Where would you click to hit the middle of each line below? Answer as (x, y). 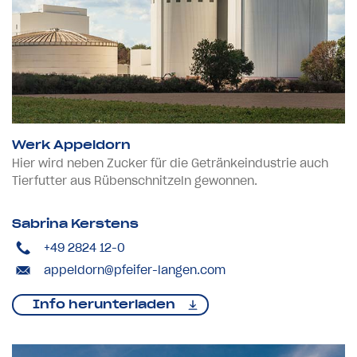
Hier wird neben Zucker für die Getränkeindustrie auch (170, 163)
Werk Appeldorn (71, 145)
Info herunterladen (104, 304)
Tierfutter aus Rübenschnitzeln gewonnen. (135, 180)
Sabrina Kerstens (75, 224)
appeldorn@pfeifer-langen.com (135, 270)
